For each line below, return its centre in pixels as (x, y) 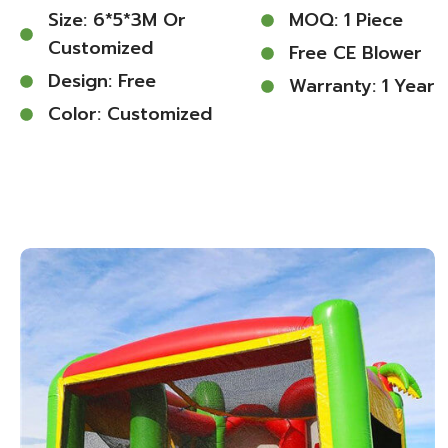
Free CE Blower (356, 53)
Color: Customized (130, 114)
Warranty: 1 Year (362, 86)
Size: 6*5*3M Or (117, 20)
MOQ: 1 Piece (346, 20)
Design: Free (102, 81)
